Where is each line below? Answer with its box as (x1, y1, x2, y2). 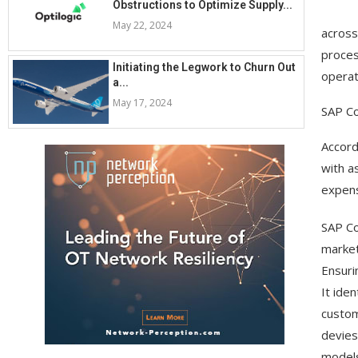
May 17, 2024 (113, 96, 172, 110)
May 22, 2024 (113, 18, 172, 33)
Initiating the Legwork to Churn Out (113, 61, 296, 74)
